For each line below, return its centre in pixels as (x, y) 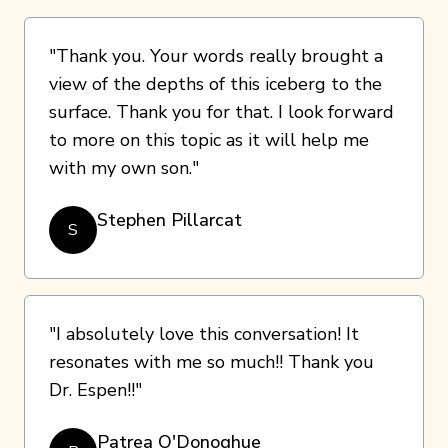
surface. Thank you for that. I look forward (221, 112)
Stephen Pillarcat (169, 220)
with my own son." (124, 168)
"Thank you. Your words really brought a (216, 56)
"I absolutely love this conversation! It (204, 334)
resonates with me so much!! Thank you (211, 362)
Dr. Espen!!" (95, 390)
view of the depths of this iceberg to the (215, 84)
